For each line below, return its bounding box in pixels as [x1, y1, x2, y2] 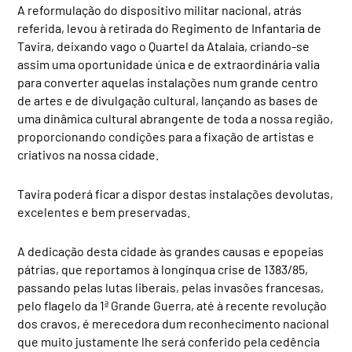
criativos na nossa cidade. [17, 146, 159, 162]
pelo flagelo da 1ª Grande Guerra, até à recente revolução [17, 297, 328, 313]
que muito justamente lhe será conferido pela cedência [17, 333, 321, 349]
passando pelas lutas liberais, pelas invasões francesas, [17, 279, 324, 295]
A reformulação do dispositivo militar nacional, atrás [17, 2, 302, 17]
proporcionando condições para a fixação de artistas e [17, 128, 315, 144]
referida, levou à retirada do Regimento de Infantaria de [17, 20, 322, 35]
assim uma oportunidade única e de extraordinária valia [17, 56, 321, 71]
